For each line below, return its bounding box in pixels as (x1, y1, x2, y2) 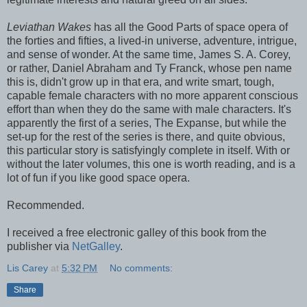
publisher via (7, 240, 72, 252)
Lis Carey (7, 262, 48, 273)
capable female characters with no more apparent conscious (7, 89, 298, 101)
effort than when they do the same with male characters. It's (7, 103, 291, 115)
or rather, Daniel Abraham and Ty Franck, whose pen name (7, 62, 292, 74)
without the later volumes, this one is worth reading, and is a (7, 158, 295, 170)
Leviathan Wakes (7, 21, 91, 33)
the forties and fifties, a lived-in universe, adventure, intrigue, (7, 34, 297, 47)
